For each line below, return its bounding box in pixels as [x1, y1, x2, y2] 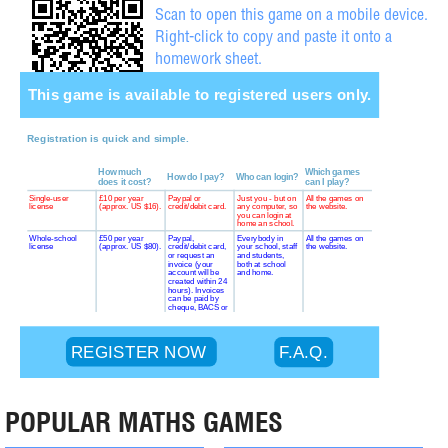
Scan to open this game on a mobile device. [155, 9, 428, 25]
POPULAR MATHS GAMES [5, 406, 283, 438]
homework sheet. [155, 53, 262, 69]
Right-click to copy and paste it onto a [155, 31, 392, 47]
